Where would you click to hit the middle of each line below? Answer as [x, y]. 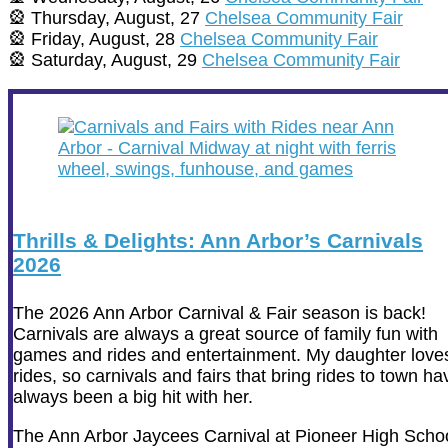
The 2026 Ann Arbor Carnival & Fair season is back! [219, 313]
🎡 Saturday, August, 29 [105, 60]
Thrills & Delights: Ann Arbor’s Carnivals [218, 241]
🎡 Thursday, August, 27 [106, 18]
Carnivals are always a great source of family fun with [225, 334]
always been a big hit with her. [133, 397]
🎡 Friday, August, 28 [94, 39]
